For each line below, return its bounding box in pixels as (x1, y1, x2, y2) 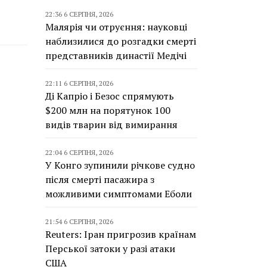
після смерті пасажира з (45, 173, 154, 186)
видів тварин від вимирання (45, 118, 178, 131)
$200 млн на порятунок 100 (45, 104, 170, 117)
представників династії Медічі (45, 49, 187, 62)
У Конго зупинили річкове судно (45, 159, 195, 172)
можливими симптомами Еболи (45, 187, 192, 200)
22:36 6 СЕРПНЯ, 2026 (45, 10, 113, 18)
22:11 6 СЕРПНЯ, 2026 (45, 79, 113, 88)
